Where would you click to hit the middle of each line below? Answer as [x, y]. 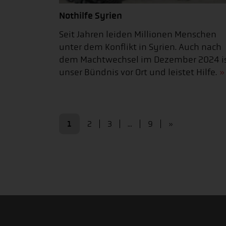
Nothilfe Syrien [91, 15]
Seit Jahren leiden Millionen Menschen [138, 34]
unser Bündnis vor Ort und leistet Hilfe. [138, 72]
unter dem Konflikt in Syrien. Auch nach [140, 47]
